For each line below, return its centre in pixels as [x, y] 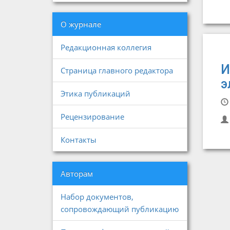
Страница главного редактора [117, 70]
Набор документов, [97, 197]
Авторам [77, 174]
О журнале [81, 24]
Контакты [79, 140]
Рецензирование [92, 117]
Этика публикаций [95, 93]
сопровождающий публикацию [120, 209]
